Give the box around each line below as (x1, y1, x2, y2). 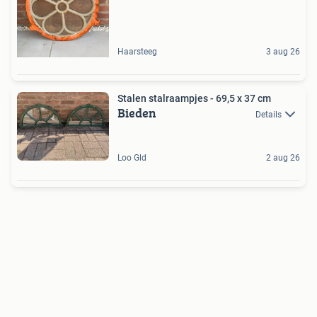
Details (255, 109, 282, 120)
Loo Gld (117, 153, 146, 163)
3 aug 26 (266, 46, 300, 57)
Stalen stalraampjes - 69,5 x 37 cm (117, 92, 271, 104)
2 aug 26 (266, 153, 300, 163)
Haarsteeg (117, 46, 157, 57)
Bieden (117, 103, 156, 122)
